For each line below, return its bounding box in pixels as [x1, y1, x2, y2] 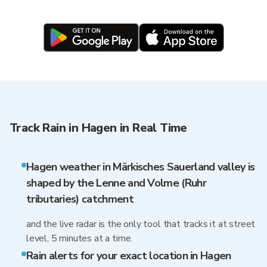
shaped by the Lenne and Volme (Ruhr [26, 176, 206, 190]
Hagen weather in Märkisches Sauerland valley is [26, 160, 255, 174]
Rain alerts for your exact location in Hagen [26, 249, 231, 263]
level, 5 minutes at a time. [26, 232, 133, 245]
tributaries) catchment [26, 192, 133, 206]
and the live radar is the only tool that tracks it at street [26, 218, 256, 231]
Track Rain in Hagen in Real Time [10, 120, 187, 136]
